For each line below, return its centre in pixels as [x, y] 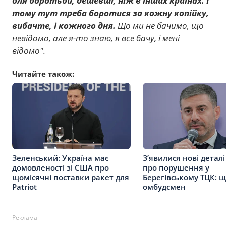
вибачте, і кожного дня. [64, 25]
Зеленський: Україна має [61, 158]
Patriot [24, 186]
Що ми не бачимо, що [160, 25]
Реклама [25, 217]
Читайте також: [43, 73]
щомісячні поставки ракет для [71, 177]
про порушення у [176, 167]
